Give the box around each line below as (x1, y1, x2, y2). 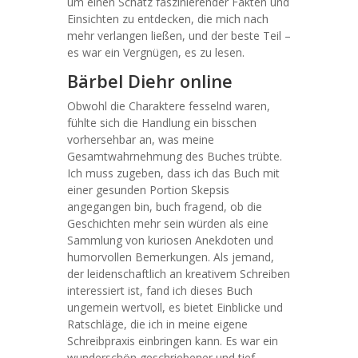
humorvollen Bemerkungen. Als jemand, (67, 249, 274, 265)
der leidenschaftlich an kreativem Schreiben (67, 266, 290, 281)
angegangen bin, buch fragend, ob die (67, 199, 262, 214)
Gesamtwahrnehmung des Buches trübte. (67, 149, 282, 164)
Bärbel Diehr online (67, 69, 233, 93)
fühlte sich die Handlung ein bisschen (67, 115, 257, 130)
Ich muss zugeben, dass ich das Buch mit (67, 165, 280, 181)
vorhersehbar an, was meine (67, 132, 214, 147)
